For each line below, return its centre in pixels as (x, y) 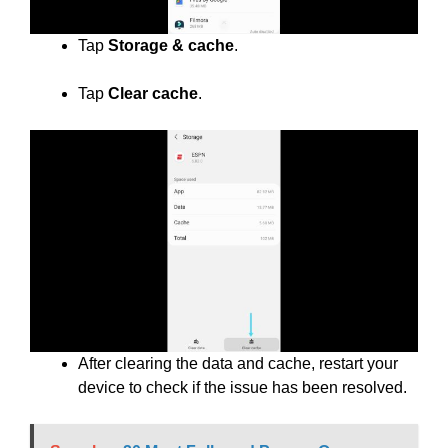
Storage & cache (171, 45)
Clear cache (153, 93)
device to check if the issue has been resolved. (242, 387)
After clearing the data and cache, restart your (238, 363)
